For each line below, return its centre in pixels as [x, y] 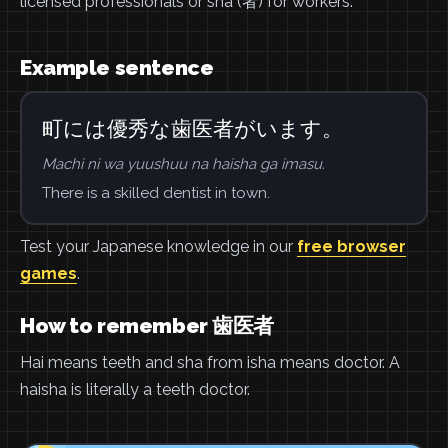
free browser [351, 246]
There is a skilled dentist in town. [155, 192]
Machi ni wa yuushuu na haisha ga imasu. [183, 163]
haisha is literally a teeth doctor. [135, 389]
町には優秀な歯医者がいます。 [192, 128]
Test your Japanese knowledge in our [158, 246]
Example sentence [117, 67]
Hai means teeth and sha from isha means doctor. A [210, 362]
